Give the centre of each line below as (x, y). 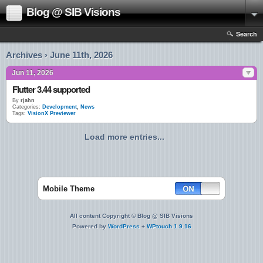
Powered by (90, 226)
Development (60, 107)
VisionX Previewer (52, 113)
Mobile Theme (69, 189)
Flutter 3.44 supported (51, 89)
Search (247, 34)
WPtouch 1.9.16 (169, 226)
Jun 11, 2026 (33, 73)
